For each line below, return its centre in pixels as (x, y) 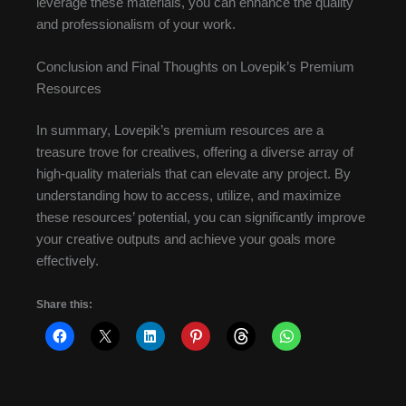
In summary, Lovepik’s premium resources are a (180, 130)
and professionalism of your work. (136, 24)
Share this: (64, 305)
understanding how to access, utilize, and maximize (188, 195)
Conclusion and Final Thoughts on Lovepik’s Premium (195, 68)
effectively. (68, 261)
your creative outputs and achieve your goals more (186, 239)
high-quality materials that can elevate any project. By (193, 174)
